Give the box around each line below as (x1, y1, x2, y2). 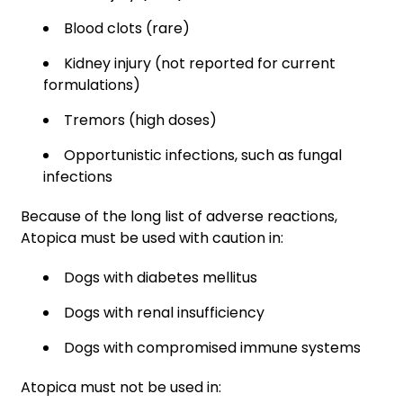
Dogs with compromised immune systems (64, 336, 361, 358)
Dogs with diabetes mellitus (64, 266, 257, 288)
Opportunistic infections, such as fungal (64, 144, 342, 166)
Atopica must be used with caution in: (21, 227, 283, 248)
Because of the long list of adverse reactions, (21, 205, 337, 227)
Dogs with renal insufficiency (64, 301, 268, 323)
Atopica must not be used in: (21, 376, 225, 398)
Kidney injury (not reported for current (64, 52, 336, 74)
